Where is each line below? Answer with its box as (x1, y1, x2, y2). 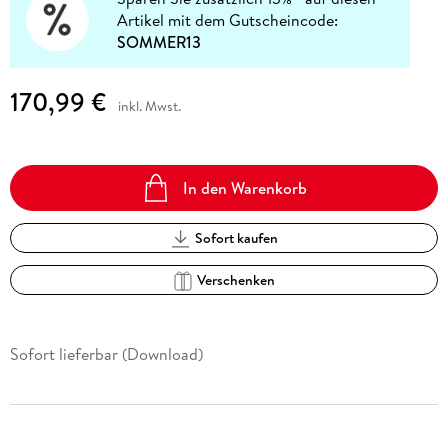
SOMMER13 (117, 30, 202, 53)
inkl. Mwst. (117, 96, 181, 117)
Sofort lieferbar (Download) (9, 343, 203, 366)
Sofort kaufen (194, 228, 278, 249)
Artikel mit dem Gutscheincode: (117, 8, 339, 31)
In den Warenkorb (183, 176, 308, 199)
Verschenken (197, 270, 276, 291)
